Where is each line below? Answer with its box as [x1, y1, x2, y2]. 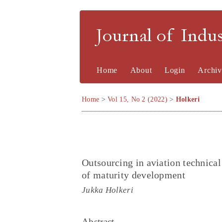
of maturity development [82, 169, 185, 180]
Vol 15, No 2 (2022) [108, 96, 167, 103]
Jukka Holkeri [82, 185, 133, 195]
